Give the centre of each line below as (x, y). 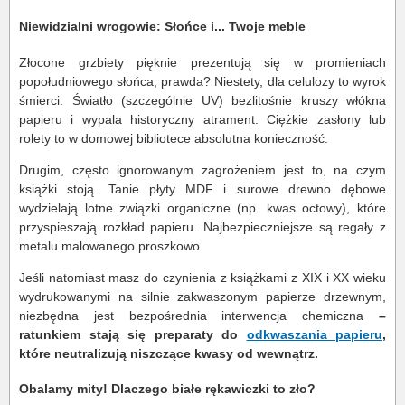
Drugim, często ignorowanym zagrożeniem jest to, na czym (202, 170)
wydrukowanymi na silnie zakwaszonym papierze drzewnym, (202, 296)
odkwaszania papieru (314, 334)
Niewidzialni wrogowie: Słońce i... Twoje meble (162, 27)
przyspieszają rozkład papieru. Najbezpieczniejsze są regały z (202, 226)
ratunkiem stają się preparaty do (133, 334)
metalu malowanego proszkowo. (111, 245)
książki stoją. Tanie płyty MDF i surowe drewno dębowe (202, 188)
